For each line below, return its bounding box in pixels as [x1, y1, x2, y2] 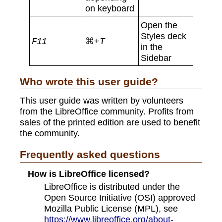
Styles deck [140, 30, 186, 41]
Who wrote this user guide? [20, 75, 158, 88]
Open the [140, 19, 177, 30]
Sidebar [140, 52, 171, 63]
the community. [20, 128, 80, 139]
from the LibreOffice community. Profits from [20, 106, 194, 117]
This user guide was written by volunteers [20, 95, 183, 106]
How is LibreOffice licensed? [27, 168, 150, 179]
